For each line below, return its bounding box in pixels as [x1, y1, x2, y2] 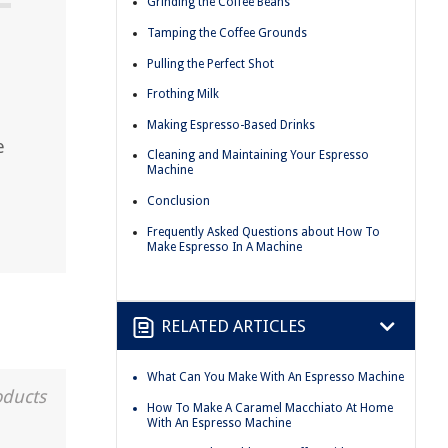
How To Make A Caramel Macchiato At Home [147, 400, 393, 415]
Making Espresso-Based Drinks [147, 117, 315, 132]
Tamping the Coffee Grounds [147, 25, 307, 40]
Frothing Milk [147, 87, 219, 102]
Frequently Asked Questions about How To [147, 224, 380, 239]
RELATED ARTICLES [161, 315, 306, 336]
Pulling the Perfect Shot [147, 56, 274, 71]
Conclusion [147, 193, 210, 208]
